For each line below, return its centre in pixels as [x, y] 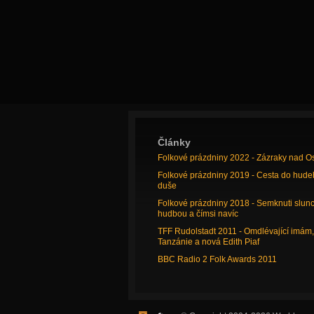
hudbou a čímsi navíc [198, 214]
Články [174, 142]
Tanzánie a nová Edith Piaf [208, 242]
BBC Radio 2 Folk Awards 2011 [217, 259]
